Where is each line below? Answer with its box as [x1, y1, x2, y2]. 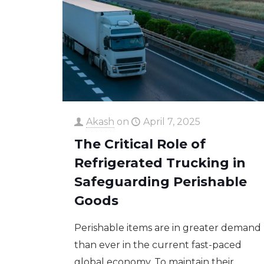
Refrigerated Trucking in [74, 154, 246, 171]
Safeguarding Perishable [74, 173, 247, 190]
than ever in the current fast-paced [74, 239, 242, 250]
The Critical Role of [74, 136, 206, 152]
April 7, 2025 [143, 115, 200, 127]
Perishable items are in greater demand [74, 222, 261, 233]
